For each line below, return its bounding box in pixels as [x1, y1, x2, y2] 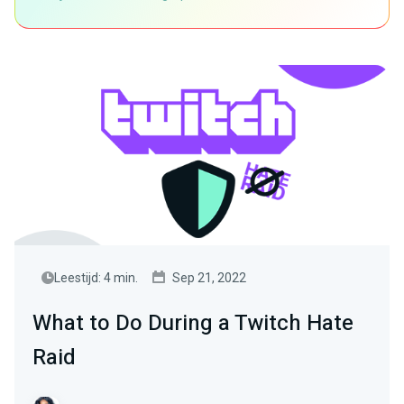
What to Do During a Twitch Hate [32, 308, 353, 340]
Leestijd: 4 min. [54, 271, 138, 286]
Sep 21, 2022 [172, 271, 246, 286]
